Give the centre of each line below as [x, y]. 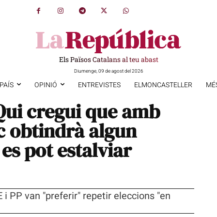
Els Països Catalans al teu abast [108, 59]
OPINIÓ [46, 85]
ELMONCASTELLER [163, 85]
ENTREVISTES [99, 85]
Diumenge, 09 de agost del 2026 [108, 71]
